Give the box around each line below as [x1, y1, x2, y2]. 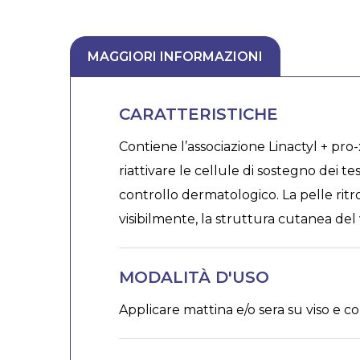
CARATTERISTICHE [119, 104, 278, 125]
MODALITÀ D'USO [119, 268, 269, 288]
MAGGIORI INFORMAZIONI [88, 49, 263, 65]
